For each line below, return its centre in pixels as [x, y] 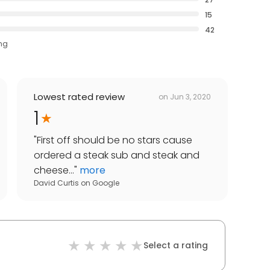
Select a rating [176, 246]
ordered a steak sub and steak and [117, 155]
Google [106, 183]
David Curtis [56, 183]
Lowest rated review [79, 97]
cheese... [54, 171]
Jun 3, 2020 [190, 96]
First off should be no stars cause [115, 140]
